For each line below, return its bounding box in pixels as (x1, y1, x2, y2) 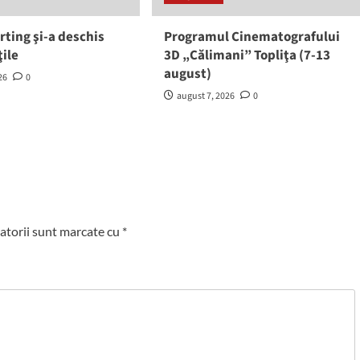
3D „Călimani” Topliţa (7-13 (163, 46, 330, 65)
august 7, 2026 (176, 89, 235, 103)
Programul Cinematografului (163, 27, 340, 47)
